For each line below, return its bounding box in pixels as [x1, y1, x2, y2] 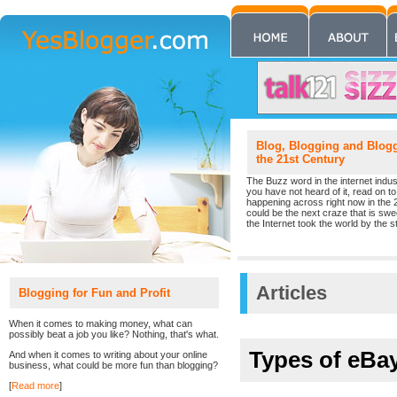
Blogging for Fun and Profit [19, 286, 181, 300]
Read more [12, 380, 59, 391]
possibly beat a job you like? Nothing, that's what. [9, 329, 219, 339]
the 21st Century [256, 152, 345, 166]
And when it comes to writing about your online [9, 349, 207, 360]
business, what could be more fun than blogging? [9, 360, 218, 370]
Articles [256, 282, 327, 304]
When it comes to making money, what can [9, 318, 192, 329]
